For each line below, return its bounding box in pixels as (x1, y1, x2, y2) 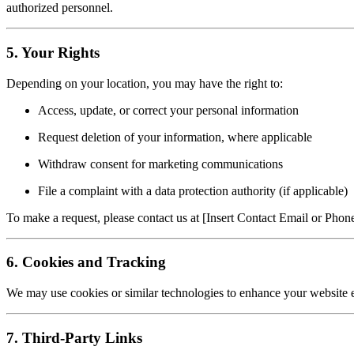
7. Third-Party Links (6, 329, 142, 346)
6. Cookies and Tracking (6, 254, 166, 271)
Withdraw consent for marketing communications (38, 156, 283, 171)
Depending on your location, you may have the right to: (6, 76, 283, 90)
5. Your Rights (6, 43, 100, 61)
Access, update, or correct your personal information (38, 103, 299, 117)
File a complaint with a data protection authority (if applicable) (38, 183, 348, 198)
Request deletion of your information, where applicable (38, 130, 312, 144)
